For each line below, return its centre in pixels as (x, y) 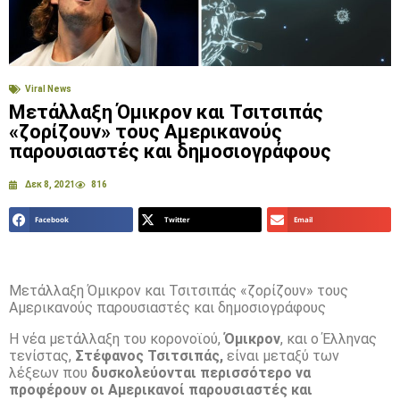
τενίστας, (42, 355)
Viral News (48, 89)
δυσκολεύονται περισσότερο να (201, 372)
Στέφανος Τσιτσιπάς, (149, 355)
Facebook (52, 220)
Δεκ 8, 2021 (50, 185)
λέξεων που (50, 372)
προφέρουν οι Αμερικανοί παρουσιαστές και (161, 389)
